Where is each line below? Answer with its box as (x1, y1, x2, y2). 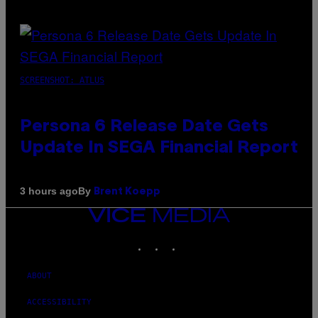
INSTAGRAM (164, 234, 209, 244)
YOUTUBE (198, 234, 233, 244)
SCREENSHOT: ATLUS (20, 75, 104, 85)
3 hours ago (20, 185, 78, 197)
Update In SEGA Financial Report (20, 140, 298, 156)
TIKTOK (181, 234, 211, 244)
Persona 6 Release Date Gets (20, 119, 268, 135)
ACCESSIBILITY (27, 297, 92, 307)
